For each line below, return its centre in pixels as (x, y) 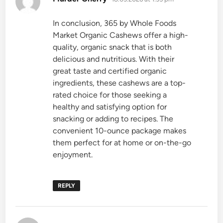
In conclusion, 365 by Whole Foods (115, 23)
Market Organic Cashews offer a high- (121, 35)
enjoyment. (73, 154)
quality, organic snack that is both (112, 47)
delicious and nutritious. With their (114, 59)
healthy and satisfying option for (110, 107)
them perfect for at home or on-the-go (122, 142)
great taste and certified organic (110, 71)
